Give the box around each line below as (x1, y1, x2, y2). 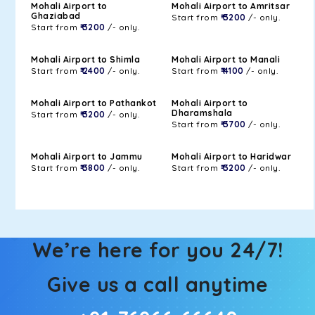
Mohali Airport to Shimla (31, 54, 140, 65)
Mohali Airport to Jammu (31, 151, 143, 162)
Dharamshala (172, 108, 233, 118)
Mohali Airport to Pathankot (31, 98, 157, 108)
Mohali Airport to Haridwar (172, 151, 291, 162)
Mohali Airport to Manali (172, 54, 280, 65)
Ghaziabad (31, 11, 81, 21)
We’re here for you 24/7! (32, 237, 283, 262)
